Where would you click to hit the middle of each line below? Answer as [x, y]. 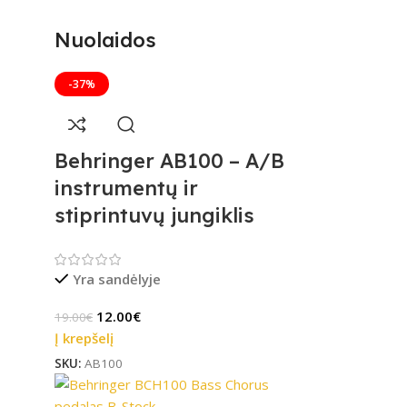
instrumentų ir [126, 188]
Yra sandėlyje [116, 278]
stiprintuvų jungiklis [154, 215]
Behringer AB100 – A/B [169, 160]
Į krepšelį [84, 338]
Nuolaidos [105, 40]
